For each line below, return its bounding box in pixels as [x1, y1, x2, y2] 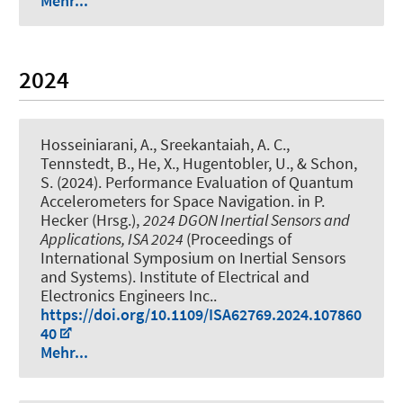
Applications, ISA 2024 [40, 228, 186, 249]
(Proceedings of [186, 228, 291, 249]
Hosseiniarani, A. [40, 133, 153, 155]
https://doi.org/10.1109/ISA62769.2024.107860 [40, 303, 362, 325]
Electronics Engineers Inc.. [40, 284, 217, 306]
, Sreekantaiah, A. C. [153, 133, 286, 155]
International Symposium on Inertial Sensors [40, 246, 346, 268]
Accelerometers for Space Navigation [40, 190, 291, 211]
